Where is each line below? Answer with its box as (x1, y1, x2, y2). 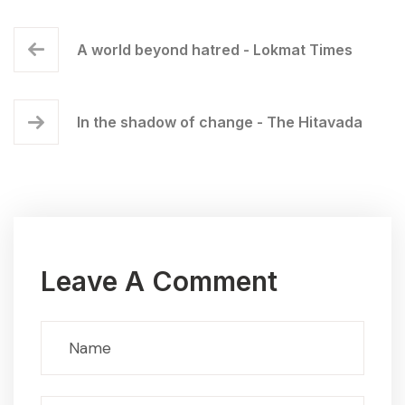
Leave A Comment (41, 264, 278, 297)
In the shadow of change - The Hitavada (77, 112, 363, 131)
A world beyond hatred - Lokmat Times (77, 40, 353, 59)
